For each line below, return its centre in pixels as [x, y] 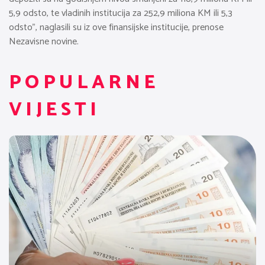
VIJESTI [55, 110]
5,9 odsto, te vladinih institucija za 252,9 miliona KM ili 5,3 [121, 13]
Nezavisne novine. [44, 41]
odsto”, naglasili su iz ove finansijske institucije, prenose [116, 27]
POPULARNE [84, 83]
